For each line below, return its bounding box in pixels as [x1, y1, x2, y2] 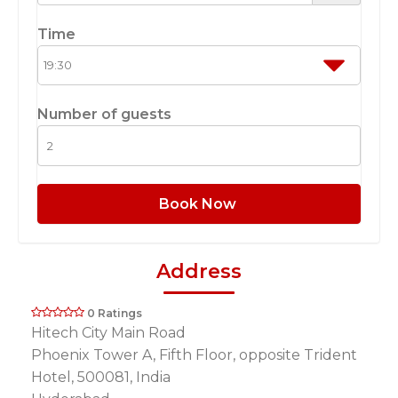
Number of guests [37, 106, 171, 123]
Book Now [158, 195, 240, 212]
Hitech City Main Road [31, 324, 186, 342]
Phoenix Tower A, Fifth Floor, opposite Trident [31, 346, 357, 364]
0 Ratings [87, 306, 142, 321]
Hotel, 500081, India [31, 369, 171, 386]
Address [156, 259, 242, 284]
